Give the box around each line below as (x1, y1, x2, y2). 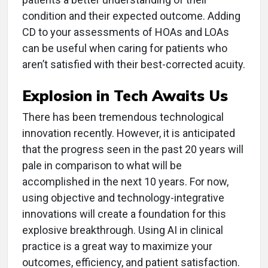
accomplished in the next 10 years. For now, (22, 175, 229, 188)
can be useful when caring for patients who (22, 42, 227, 55)
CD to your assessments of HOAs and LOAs (22, 26, 229, 39)
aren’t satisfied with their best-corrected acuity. (22, 58, 245, 71)
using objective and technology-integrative (22, 191, 224, 205)
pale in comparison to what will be (22, 159, 182, 172)
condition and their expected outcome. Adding (22, 10, 240, 23)
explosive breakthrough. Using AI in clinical (22, 224, 223, 237)
